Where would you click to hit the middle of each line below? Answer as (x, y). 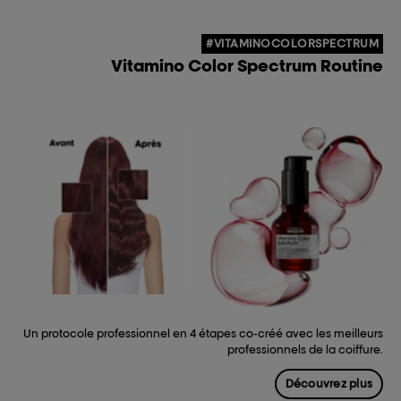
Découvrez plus (329, 384)
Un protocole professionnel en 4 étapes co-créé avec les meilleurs (203, 334)
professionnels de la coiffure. (305, 350)
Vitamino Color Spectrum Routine (247, 65)
